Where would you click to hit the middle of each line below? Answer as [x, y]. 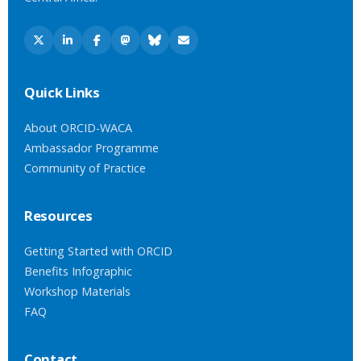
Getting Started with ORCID [98, 251]
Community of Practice [85, 168]
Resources [58, 216]
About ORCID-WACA [78, 128]
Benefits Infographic [78, 271]
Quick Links [62, 92]
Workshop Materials [77, 291]
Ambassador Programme [91, 148]
